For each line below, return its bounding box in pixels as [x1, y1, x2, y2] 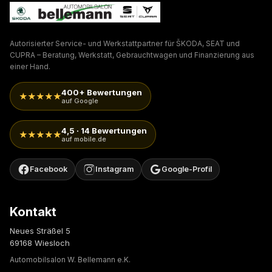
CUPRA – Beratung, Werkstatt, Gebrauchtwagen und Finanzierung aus [10, 50, 254, 60]
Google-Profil [161, 165, 212, 174]
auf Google [61, 97, 98, 106]
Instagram [95, 165, 134, 174]
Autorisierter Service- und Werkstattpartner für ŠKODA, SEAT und [10, 39, 240, 49]
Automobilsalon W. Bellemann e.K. [10, 255, 131, 265]
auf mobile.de [61, 135, 106, 144]
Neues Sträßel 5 [10, 226, 70, 236]
